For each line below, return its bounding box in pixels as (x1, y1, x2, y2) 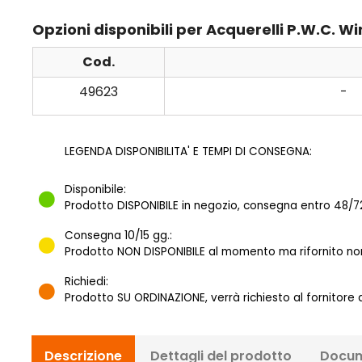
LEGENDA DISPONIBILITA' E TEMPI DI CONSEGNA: (65, 144, 312, 160)
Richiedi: (65, 274, 108, 290)
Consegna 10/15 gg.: (65, 228, 172, 244)
